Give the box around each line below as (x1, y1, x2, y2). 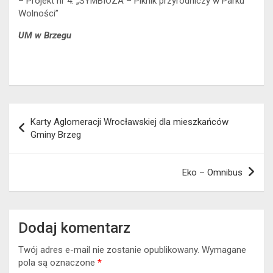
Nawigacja (9, 103, 82, 121)
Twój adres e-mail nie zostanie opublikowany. (18, 244, 199, 255)
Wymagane (202, 244, 246, 255)
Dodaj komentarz (18, 219, 130, 236)
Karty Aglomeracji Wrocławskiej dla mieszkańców (30, 116, 229, 127)
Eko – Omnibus (182, 166, 243, 178)
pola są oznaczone (18, 257, 97, 268)
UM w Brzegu (18, 29, 71, 41)
